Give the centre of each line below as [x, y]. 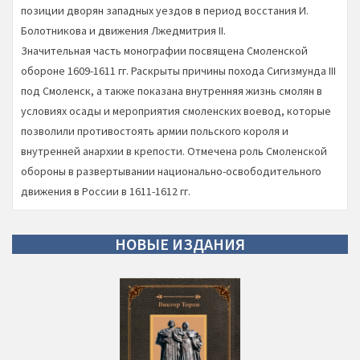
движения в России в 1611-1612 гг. [106, 191]
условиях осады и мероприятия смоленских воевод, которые [176, 111]
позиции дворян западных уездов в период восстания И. [165, 10]
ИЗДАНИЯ [207, 244]
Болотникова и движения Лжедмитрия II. [123, 31]
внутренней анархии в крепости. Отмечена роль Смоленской [174, 151]
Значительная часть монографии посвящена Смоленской [164, 51]
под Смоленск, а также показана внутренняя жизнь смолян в [172, 91]
